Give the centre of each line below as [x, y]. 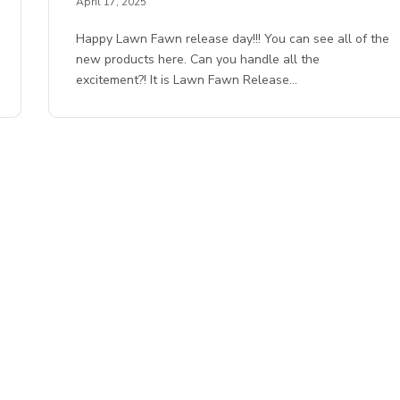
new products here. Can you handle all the [198, 60]
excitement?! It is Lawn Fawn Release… [187, 80]
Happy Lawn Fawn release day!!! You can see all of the [233, 39]
